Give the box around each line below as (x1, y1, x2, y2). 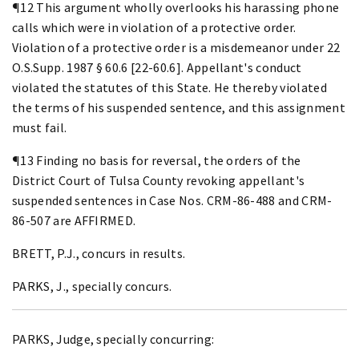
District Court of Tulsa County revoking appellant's (12, 171, 305, 188)
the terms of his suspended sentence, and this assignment (12, 99, 345, 115)
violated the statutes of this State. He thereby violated (12, 79, 327, 95)
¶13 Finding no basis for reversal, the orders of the (12, 151, 301, 168)
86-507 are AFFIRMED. (12, 212, 136, 228)
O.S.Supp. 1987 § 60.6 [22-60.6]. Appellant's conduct (12, 58, 302, 75)
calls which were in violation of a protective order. (12, 18, 296, 35)
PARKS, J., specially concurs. (12, 277, 172, 294)
